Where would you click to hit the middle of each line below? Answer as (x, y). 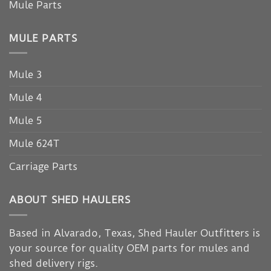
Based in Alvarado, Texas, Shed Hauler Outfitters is (135, 233)
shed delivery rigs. (54, 263)
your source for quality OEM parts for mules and (129, 248)
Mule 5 (25, 121)
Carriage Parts (43, 167)
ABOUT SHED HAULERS (70, 200)
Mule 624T (34, 144)
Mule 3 (25, 75)
